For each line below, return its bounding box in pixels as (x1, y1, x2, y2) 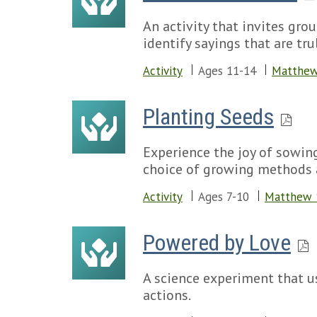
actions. (143, 286, 191, 304)
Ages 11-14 (198, 63, 256, 79)
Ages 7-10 (198, 189, 249, 204)
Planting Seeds (143, 103, 274, 130)
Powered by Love (143, 229, 291, 256)
